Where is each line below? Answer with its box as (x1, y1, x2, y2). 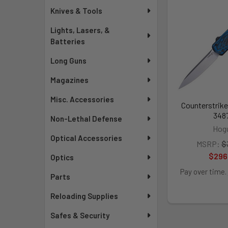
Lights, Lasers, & (50, 25, 110, 35)
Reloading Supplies (50, 191, 119, 201)
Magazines (50, 75, 89, 84)
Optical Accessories (50, 133, 123, 142)
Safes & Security (50, 211, 110, 220)
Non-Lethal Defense (50, 114, 123, 123)
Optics (50, 153, 74, 162)
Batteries (50, 37, 85, 46)
